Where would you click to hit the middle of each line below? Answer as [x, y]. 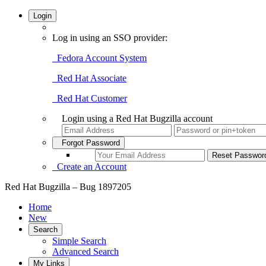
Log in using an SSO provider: [110, 38]
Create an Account [89, 167]
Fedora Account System [99, 58]
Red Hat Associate [89, 78]
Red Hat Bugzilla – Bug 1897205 [68, 187]
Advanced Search [85, 251]
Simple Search [79, 241]
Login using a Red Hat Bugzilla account [137, 118]
